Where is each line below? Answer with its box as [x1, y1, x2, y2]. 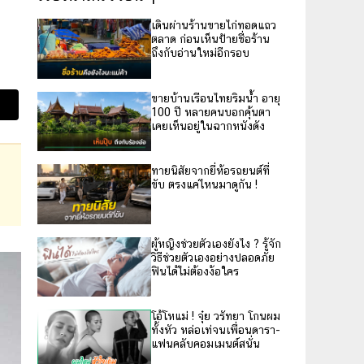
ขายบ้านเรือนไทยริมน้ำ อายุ [151, 91, 280, 105]
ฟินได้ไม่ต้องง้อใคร [151, 264, 239, 278]
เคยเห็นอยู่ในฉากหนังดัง [151, 119, 265, 132]
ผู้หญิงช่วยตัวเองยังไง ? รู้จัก [151, 236, 281, 250]
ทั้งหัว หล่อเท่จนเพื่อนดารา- [151, 323, 280, 336]
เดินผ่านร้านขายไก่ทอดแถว [151, 19, 276, 32]
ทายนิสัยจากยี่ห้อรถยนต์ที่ [151, 164, 270, 177]
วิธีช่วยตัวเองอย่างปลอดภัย [151, 250, 275, 264]
